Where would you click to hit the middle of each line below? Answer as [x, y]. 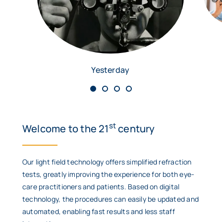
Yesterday [111, 70]
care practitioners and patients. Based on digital [101, 186]
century [136, 128]
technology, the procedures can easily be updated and [111, 199]
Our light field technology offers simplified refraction [107, 162]
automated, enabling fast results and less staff [99, 211]
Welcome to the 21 [66, 128]
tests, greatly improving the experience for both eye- [109, 174]
